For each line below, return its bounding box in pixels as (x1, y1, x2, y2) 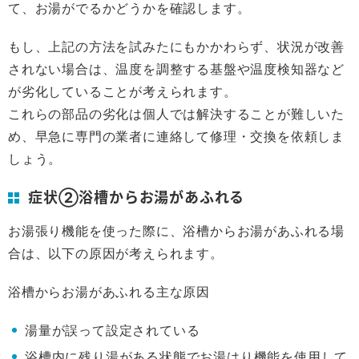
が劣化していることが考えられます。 (8, 83, 237, 99)
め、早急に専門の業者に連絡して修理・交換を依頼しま (8, 128, 345, 144)
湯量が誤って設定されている (25, 322, 200, 338)
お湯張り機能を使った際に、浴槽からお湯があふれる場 (8, 223, 345, 239)
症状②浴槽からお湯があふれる (28, 186, 245, 207)
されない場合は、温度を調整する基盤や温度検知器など (8, 61, 345, 77)
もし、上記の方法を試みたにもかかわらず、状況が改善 (8, 38, 345, 54)
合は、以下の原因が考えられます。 (8, 245, 224, 261)
